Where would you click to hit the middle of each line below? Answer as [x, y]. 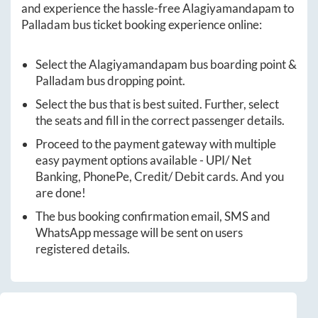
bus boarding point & [242, 65]
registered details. [83, 249]
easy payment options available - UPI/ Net [143, 160]
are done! [61, 193]
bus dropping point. [135, 81]
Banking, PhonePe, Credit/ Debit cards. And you [160, 177]
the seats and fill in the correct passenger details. [160, 121]
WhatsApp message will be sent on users [139, 233]
